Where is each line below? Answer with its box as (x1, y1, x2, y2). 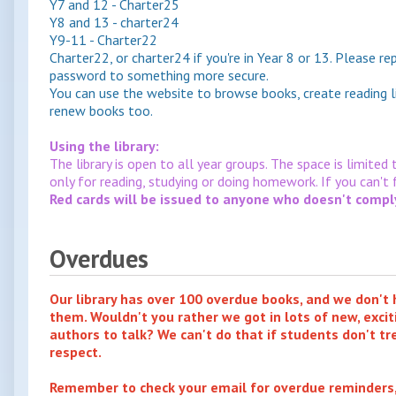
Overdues (49, 242, 148, 276)
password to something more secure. (49, 66, 271, 85)
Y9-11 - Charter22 (49, 31, 157, 49)
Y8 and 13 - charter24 (49, 13, 179, 32)
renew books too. (49, 102, 156, 120)
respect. (49, 343, 102, 362)
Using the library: (49, 137, 159, 156)
